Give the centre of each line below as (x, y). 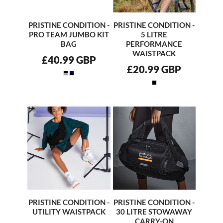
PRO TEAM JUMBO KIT (69, 35)
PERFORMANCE (154, 44)
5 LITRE (154, 35)
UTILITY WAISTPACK (69, 212)
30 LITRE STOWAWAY (154, 212)
